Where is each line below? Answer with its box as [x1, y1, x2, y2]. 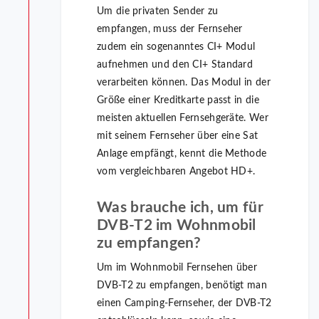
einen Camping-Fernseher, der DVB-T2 [97, 298, 272, 309]
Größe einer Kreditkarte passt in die [97, 95, 259, 106]
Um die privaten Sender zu [97, 6, 219, 17]
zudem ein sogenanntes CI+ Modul [97, 42, 256, 53]
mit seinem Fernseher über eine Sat [97, 131, 258, 142]
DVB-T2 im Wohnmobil [97, 218, 256, 234]
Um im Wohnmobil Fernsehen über [97, 263, 258, 273]
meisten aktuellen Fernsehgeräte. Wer [97, 113, 268, 124]
